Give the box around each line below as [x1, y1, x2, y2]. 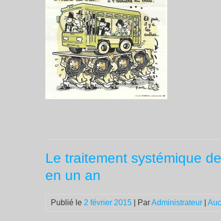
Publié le [51, 198, 84, 207]
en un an [45, 167, 101, 183]
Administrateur [151, 198, 202, 207]
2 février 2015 [84, 198, 132, 207]
